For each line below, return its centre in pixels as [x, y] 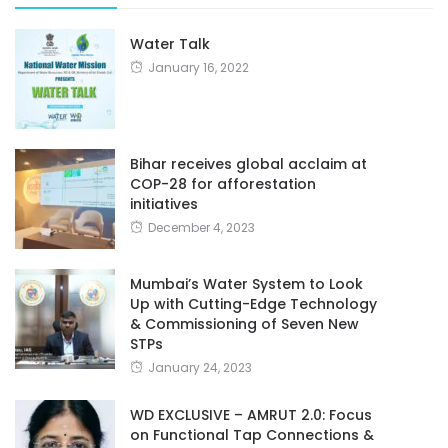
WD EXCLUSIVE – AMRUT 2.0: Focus [251, 414]
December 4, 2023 [201, 227]
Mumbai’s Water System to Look [246, 283]
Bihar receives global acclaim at [248, 163]
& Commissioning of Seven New [244, 323]
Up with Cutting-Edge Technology [253, 303]
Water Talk [170, 43]
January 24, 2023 [200, 367]
